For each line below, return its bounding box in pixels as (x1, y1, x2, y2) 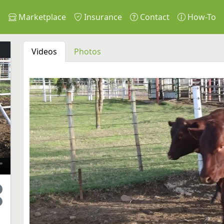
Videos (31, 46, 57, 57)
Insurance (82, 11, 122, 22)
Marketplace (16, 11, 66, 22)
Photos (74, 46, 101, 57)
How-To (185, 11, 216, 22)
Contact (138, 11, 169, 22)
